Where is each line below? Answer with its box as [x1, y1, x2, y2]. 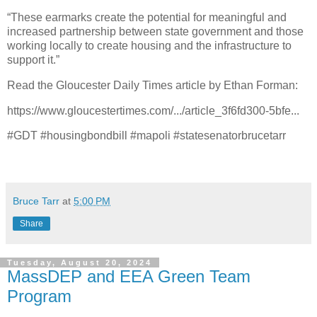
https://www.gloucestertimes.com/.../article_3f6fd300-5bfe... [7, 104, 299, 117]
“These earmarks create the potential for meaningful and [7, 11, 287, 23]
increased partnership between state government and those [7, 25, 304, 38]
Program [7, 287, 71, 306]
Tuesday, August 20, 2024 [7, 258, 152, 267]
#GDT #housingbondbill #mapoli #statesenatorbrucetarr [7, 129, 286, 142]
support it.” [7, 53, 59, 66]
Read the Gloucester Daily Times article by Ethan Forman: [7, 79, 298, 91]
